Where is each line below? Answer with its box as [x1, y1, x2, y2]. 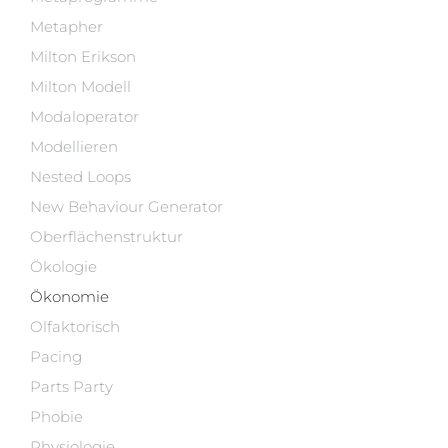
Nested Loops [30, 167, 131, 186]
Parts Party [30, 377, 113, 396]
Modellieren [30, 137, 118, 156]
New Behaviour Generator [30, 197, 223, 216]
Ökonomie [30, 287, 109, 306]
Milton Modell [30, 77, 131, 96]
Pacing [30, 347, 82, 366]
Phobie [30, 407, 83, 426]
